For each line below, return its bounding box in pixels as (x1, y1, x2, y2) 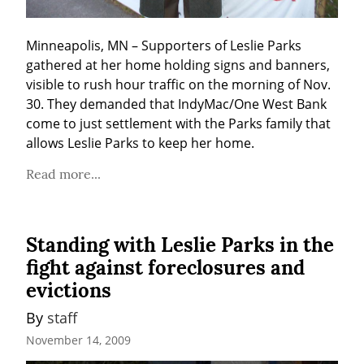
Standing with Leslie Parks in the (26, 232, 334, 258)
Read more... (26, 166, 101, 183)
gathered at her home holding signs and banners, (26, 56, 330, 75)
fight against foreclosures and (26, 255, 305, 281)
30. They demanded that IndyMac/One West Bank (26, 95, 327, 114)
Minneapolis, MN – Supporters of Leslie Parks (26, 37, 301, 55)
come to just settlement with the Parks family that (26, 115, 331, 133)
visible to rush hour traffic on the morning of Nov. (26, 76, 331, 94)
